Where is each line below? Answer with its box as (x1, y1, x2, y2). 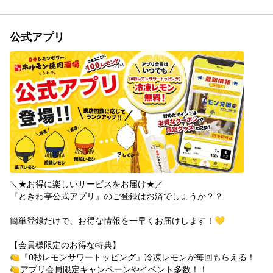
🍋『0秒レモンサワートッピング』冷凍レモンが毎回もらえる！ (10, 251, 255, 263)
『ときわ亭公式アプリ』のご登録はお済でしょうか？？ (10, 190, 223, 202)
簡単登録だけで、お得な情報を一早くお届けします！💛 (10, 214, 225, 227)
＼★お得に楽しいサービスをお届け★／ (10, 178, 163, 190)
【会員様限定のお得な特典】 (10, 239, 121, 251)
